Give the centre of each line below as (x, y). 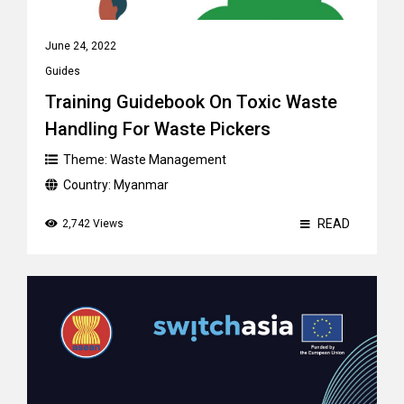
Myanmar (141, 185)
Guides (63, 71)
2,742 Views (93, 224)
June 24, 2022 (81, 46)
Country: (88, 185)
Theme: (87, 160)
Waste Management (168, 160)
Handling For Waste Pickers (158, 129)
